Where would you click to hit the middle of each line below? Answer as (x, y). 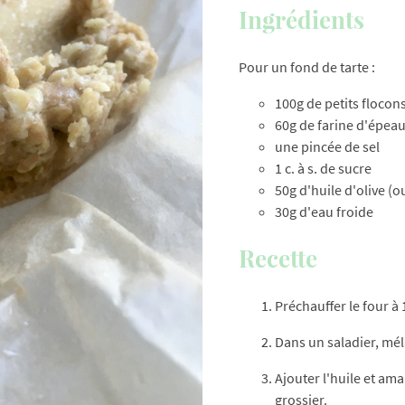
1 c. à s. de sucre (323, 169)
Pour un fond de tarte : (307, 67)
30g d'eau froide (324, 212)
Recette (278, 259)
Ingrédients (301, 20)
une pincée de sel (327, 147)
